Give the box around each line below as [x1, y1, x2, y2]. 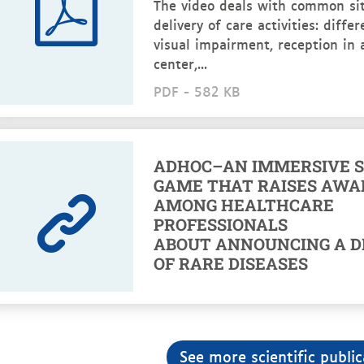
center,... [154, 53, 207, 74]
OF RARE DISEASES [154, 253, 308, 274]
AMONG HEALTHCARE [154, 194, 334, 215]
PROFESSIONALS [154, 214, 288, 235]
